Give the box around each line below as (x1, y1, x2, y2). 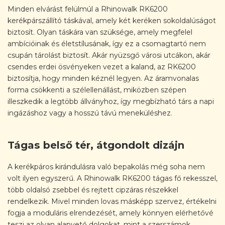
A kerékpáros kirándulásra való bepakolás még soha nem (8, 162, 205, 172)
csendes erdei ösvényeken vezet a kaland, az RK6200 (8, 62, 196, 71)
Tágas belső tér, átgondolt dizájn (8, 139, 184, 151)
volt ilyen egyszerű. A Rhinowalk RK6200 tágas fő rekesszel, (8, 174, 217, 183)
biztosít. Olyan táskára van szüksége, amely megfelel (8, 27, 192, 37)
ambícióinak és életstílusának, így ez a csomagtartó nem (8, 39, 206, 48)
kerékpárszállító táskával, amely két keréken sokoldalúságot (8, 16, 216, 25)
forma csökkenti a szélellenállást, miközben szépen (8, 85, 186, 94)
